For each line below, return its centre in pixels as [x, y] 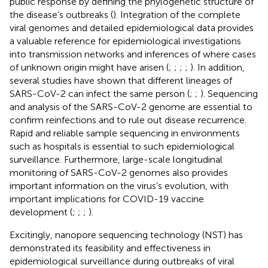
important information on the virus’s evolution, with [119, 185]
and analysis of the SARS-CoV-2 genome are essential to [131, 106]
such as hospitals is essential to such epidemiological [122, 146]
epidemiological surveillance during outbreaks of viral [122, 261]
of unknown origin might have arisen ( [89, 67]
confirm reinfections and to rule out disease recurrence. [128, 120]
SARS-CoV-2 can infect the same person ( [100, 93]
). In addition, [217, 67]
